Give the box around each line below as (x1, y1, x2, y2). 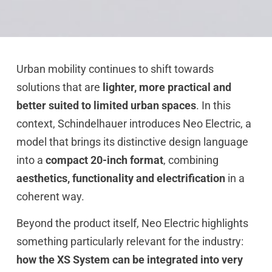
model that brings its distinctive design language (16, 135, 248, 148)
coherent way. (16, 189, 84, 203)
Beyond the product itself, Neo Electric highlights (16, 217, 248, 230)
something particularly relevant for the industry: (16, 235, 243, 248)
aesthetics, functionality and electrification (16, 171, 225, 185)
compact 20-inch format (45, 153, 163, 166)
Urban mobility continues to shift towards (16, 62, 214, 75)
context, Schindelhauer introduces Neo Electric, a (16, 117, 251, 130)
